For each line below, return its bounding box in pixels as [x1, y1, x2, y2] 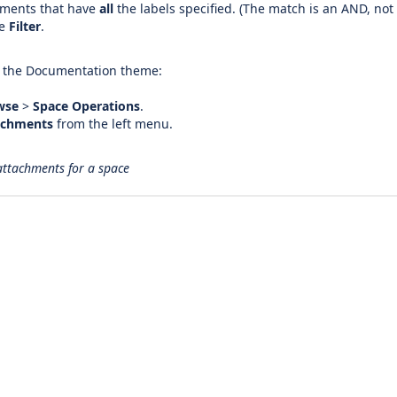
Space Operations [33, 97, 140, 114]
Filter [9, 18, 41, 35]
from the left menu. [53, 115, 173, 132]
